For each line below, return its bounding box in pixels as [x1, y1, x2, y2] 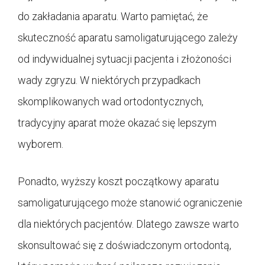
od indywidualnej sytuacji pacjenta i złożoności [18, 52, 231, 65]
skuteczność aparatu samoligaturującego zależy [18, 31, 238, 44]
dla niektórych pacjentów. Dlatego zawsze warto [18, 217, 239, 230]
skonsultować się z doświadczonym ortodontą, [18, 238, 231, 251]
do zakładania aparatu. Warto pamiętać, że [18, 9, 208, 22]
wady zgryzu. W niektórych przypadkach [18, 73, 201, 86]
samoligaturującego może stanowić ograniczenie [18, 196, 243, 209]
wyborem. [18, 137, 63, 150]
